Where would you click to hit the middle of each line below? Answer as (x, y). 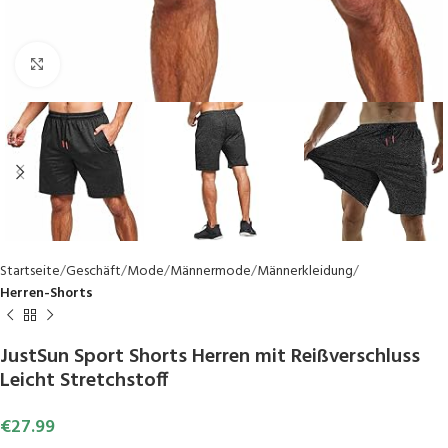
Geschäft (93, 272)
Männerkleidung (305, 272)
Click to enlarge (105, 64)
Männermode (210, 272)
